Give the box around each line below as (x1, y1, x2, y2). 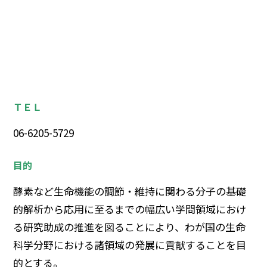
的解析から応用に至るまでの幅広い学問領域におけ (13, 201, 247, 216)
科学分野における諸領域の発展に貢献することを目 (13, 237, 247, 252)
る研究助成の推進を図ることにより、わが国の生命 (13, 219, 246, 234)
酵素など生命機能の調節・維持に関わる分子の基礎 (13, 183, 247, 198)
